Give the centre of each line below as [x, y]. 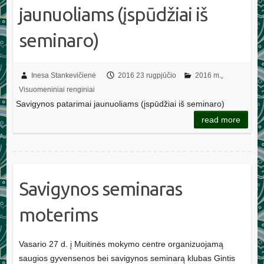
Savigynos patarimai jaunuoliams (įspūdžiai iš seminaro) [120, 103]
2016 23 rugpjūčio [147, 75]
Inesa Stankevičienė [63, 75]
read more [221, 119]
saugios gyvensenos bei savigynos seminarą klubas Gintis [127, 258]
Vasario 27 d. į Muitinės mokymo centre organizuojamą [121, 244]
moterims [58, 214]
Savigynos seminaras [100, 188]
